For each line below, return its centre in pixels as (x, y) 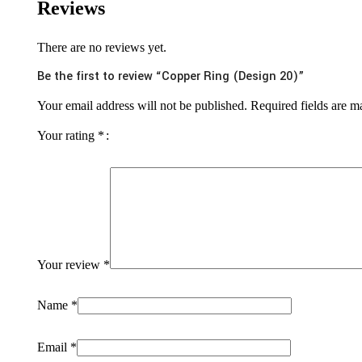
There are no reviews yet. (102, 47)
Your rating (67, 135)
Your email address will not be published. (142, 105)
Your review (70, 264)
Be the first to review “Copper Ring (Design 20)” (170, 76)
